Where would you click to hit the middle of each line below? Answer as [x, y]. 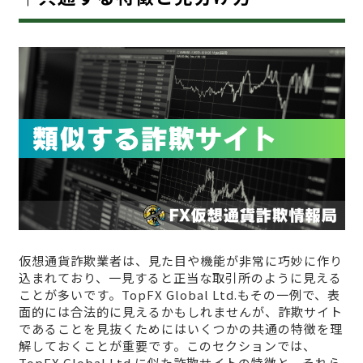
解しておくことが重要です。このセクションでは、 [167, 345]
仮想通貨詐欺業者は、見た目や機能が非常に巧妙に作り [180, 260]
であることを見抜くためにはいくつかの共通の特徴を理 [180, 328]
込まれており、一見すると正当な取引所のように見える [180, 277]
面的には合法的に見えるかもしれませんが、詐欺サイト [180, 311]
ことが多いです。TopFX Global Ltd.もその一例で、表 [179, 294]
